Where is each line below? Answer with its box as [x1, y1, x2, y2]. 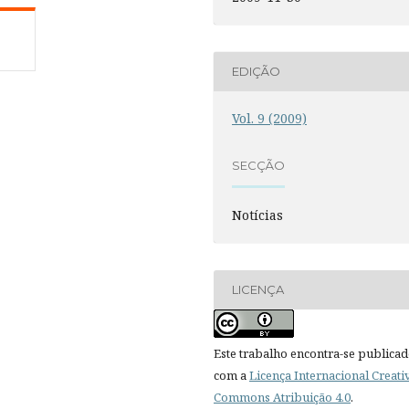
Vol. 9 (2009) [232, 109, 308, 127]
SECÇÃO [232, 158, 286, 173]
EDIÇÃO [232, 64, 281, 79]
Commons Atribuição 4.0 [214, 388, 351, 405]
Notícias [232, 205, 284, 224]
